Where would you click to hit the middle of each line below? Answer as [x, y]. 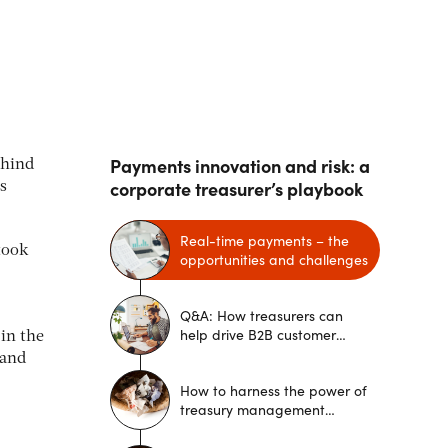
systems [205, 428]
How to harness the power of [273, 390]
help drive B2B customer [258, 334]
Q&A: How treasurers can [261, 315]
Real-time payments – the [264, 240]
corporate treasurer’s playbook [236, 188]
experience [215, 353]
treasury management [252, 409]
